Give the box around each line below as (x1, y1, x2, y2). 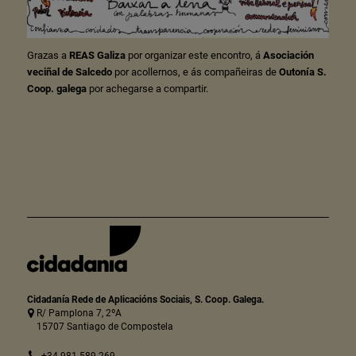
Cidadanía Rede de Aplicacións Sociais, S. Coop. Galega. (26, 293, 264, 305)
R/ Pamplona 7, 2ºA (36, 307, 122, 319)
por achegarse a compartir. (86, 82, 208, 95)
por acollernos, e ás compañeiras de (111, 65, 279, 78)
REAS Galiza (68, 48, 126, 61)
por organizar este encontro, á (125, 48, 263, 61)
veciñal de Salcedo (26, 65, 112, 78)
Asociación (262, 48, 314, 61)
